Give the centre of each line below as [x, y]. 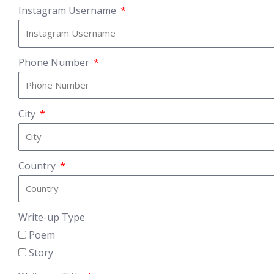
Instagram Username [68, 10]
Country [38, 165]
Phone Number [55, 62]
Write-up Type [52, 217]
